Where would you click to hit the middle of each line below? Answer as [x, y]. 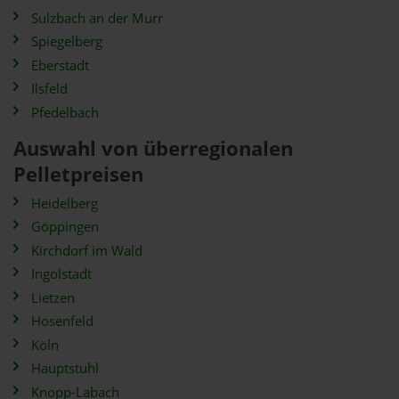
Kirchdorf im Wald [87, 250]
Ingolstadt [61, 274]
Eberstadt [60, 65]
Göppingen [65, 227]
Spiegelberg [67, 41]
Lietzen [53, 297]
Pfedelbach [65, 112]
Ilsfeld [49, 89]
